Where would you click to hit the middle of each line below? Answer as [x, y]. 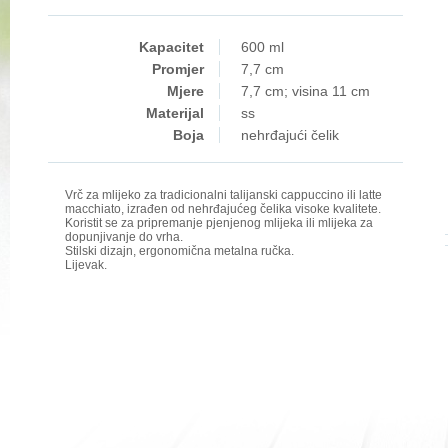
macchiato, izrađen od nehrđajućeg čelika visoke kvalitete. [223, 209]
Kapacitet [171, 47]
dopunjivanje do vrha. [124, 237]
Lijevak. [86, 265]
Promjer [178, 69]
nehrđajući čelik [290, 135]
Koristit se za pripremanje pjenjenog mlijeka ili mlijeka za [219, 223]
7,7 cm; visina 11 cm [305, 91]
